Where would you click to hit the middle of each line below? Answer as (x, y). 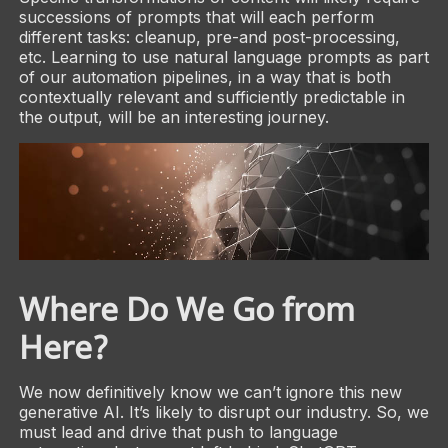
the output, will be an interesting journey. (173, 116)
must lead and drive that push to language (178, 432)
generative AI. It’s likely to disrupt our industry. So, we (223, 412)
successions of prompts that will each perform (196, 16)
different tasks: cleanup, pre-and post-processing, (209, 36)
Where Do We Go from (186, 309)
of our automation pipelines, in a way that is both (204, 76)
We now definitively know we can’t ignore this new (210, 392)
